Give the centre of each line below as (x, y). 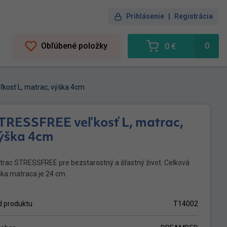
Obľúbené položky (74, 46)
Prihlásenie (145, 16)
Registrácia (194, 16)
